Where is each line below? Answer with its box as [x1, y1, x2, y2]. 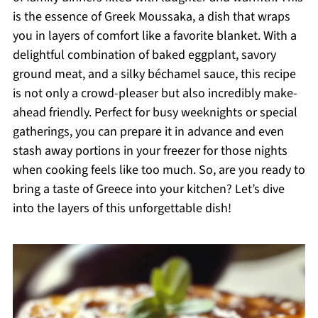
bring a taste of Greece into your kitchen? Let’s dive [12, 180, 285, 198]
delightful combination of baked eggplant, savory [12, 46, 276, 64]
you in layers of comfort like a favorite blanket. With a [12, 27, 297, 45]
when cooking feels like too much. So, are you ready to [12, 161, 305, 179]
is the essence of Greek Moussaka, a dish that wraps [12, 8, 290, 26]
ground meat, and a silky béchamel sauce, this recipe [12, 65, 296, 83]
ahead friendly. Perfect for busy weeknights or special [12, 104, 297, 121]
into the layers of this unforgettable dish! [12, 199, 231, 217]
